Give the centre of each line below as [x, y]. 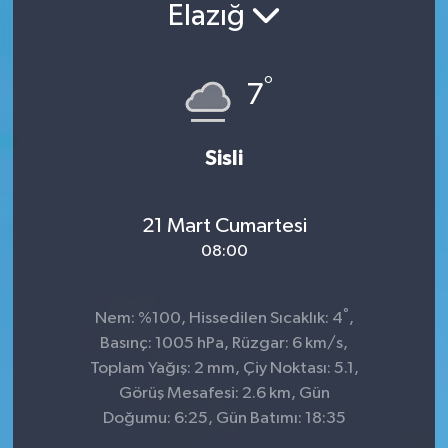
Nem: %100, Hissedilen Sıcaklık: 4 [218, 319]
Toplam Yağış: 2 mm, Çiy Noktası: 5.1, [224, 369]
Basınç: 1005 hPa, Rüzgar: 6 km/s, [224, 344]
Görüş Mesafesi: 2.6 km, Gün [224, 394]
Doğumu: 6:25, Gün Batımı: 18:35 [224, 419]
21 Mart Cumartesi [224, 225]
